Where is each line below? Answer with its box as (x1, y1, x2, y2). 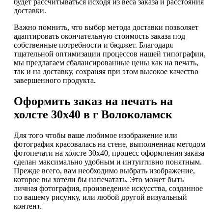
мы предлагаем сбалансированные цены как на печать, (14, 58, 198, 67)
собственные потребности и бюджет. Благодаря (14, 40, 173, 49)
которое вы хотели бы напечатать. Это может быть (14, 175, 184, 184)
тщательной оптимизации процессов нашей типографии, (14, 49, 206, 58)
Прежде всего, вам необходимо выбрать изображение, (14, 166, 195, 175)
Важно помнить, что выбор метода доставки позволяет (14, 23, 198, 31)
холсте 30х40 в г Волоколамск (14, 108, 172, 121)
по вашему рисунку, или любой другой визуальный (14, 192, 187, 201)
